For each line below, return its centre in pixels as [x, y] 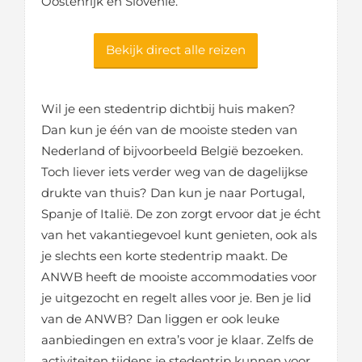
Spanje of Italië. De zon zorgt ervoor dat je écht [181, 214]
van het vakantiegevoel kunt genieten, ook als [179, 235]
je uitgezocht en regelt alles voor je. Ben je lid [176, 298]
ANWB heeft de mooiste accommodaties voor [179, 277]
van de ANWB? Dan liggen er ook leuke [160, 319]
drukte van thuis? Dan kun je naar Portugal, [173, 193]
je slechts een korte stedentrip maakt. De [164, 256]
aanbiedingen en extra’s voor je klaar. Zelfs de [177, 340]
